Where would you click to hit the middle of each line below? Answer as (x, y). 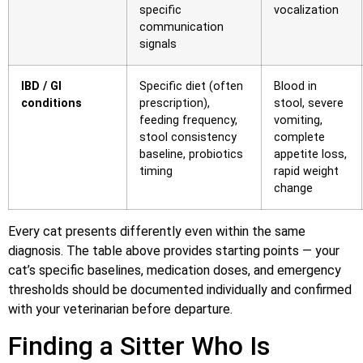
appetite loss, (310, 154)
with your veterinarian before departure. (120, 309)
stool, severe (309, 103)
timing (156, 171)
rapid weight (306, 171)
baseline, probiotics (191, 154)
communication (181, 27)
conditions (51, 103)
